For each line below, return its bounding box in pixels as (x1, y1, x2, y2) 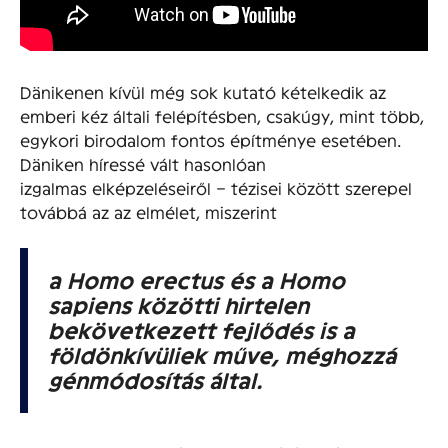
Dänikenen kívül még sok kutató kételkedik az (20, 81, 386, 101)
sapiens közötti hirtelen (48, 291, 309, 317)
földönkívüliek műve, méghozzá (48, 341, 396, 367)
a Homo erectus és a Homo (48, 266, 345, 292)
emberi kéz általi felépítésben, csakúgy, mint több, (20, 105, 424, 125)
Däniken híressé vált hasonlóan (20, 153, 266, 173)
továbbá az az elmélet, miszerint (20, 201, 277, 221)
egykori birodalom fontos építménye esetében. (20, 129, 401, 149)
